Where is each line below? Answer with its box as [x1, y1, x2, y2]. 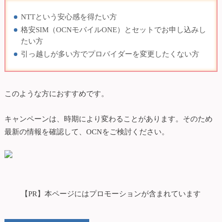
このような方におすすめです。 [4, 89, 109, 98]
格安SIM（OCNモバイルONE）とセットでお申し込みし [20, 25, 206, 34]
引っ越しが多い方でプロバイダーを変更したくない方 [20, 50, 199, 58]
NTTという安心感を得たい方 [20, 12, 117, 21]
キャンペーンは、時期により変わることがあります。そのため [4, 114, 213, 123]
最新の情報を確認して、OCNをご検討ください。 [4, 127, 169, 136]
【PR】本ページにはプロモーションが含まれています [21, 189, 201, 198]
